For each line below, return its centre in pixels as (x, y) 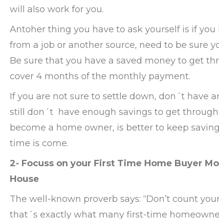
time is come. (39, 143)
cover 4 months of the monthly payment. (100, 77)
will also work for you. (57, 10)
